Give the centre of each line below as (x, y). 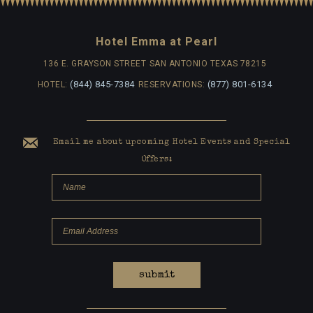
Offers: (156, 160)
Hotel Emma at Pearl (156, 42)
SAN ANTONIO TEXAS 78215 (208, 64)
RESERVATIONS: (173, 85)
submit (156, 275)
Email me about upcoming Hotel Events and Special (170, 143)
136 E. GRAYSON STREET (95, 64)
